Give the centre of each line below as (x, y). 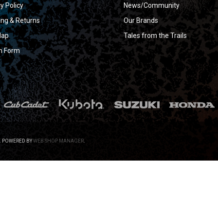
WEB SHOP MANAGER (59, 141)
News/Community (152, 5)
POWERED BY (17, 141)
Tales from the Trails (155, 35)
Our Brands (141, 20)
